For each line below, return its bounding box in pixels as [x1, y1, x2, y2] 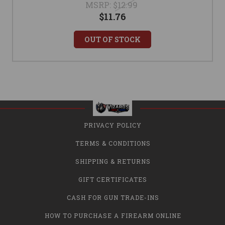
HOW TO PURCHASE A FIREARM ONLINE [44, 211, 181, 220]
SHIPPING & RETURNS [75, 157, 151, 166]
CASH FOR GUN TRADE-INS [66, 193, 159, 202]
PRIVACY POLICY [84, 121, 142, 130]
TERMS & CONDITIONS [75, 139, 151, 148]
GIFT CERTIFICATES [78, 175, 147, 184]
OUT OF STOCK [84, 35, 141, 45]
